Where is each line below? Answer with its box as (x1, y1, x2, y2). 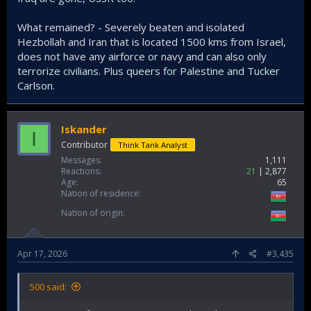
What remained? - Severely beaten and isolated (17, 20, 244, 34)
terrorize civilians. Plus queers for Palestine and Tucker (17, 64, 280, 78)
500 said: (30, 280, 67, 293)
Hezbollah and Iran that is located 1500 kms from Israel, (17, 35, 286, 49)
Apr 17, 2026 (17, 248, 67, 260)
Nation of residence (61, 187, 139, 199)
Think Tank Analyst (118, 140, 187, 150)
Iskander (61, 122, 107, 136)
